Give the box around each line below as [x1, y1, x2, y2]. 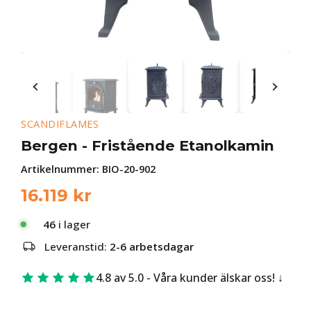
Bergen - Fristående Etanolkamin [21, 137, 274, 154]
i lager [56, 217, 90, 231]
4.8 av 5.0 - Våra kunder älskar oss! [96, 270, 275, 285]
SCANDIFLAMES [21, 117, 99, 131]
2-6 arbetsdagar [110, 239, 194, 253]
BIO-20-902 [102, 162, 155, 176]
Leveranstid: [44, 239, 110, 253]
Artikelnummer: [21, 162, 102, 176]
